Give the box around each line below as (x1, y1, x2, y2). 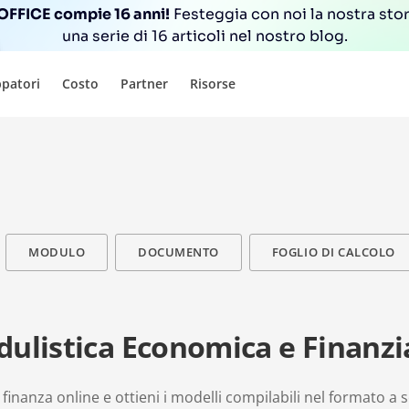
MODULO (28, 244, 86, 260)
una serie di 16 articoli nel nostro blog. (61, 26, 348, 46)
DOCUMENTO (138, 244, 219, 260)
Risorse (190, 74, 236, 92)
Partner (121, 74, 168, 92)
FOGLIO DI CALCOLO (271, 244, 395, 260)
